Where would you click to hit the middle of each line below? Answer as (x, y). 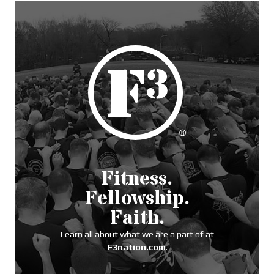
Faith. (137, 219)
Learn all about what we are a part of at (137, 235)
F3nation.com (136, 247)
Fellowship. (137, 199)
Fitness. (137, 180)
